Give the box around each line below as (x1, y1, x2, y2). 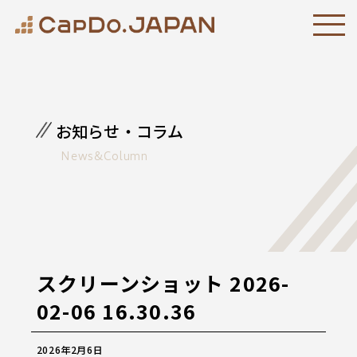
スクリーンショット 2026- (36, 269, 290, 298)
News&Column (61, 147, 148, 167)
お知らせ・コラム (55, 120, 184, 143)
